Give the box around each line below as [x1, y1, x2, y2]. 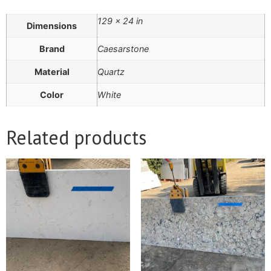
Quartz [97, 67, 125, 77]
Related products [6, 125, 146, 151]
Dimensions [27, 21, 77, 31]
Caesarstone [97, 44, 149, 54]
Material [34, 67, 70, 77]
